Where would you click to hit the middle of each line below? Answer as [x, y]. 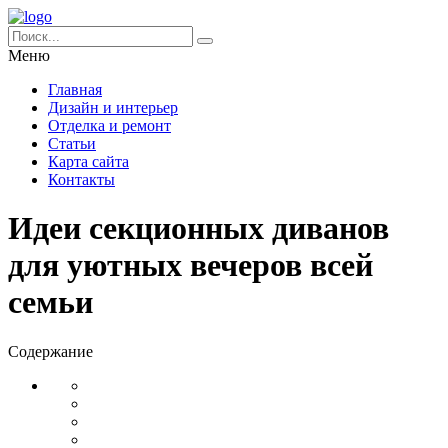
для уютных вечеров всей [190, 265]
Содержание [50, 351]
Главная [75, 89]
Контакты [81, 179]
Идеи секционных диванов [198, 228]
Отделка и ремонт [109, 125]
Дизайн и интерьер [113, 107]
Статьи [72, 143]
